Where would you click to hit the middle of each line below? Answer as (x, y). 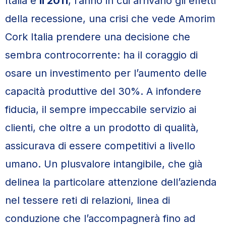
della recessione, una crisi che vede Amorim (110, 19)
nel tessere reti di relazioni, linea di (88, 200)
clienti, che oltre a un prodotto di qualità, (102, 128)
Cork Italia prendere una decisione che (98, 37)
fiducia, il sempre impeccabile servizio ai (101, 109)
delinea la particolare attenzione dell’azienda (111, 182)
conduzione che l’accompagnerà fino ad (100, 218)
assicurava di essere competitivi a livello (100, 146)
